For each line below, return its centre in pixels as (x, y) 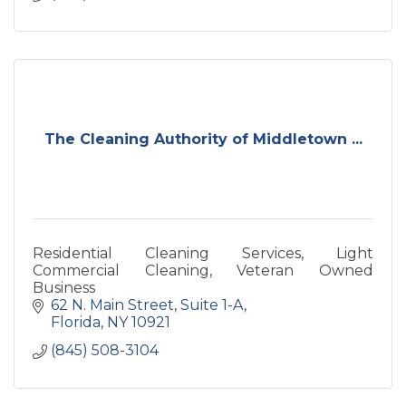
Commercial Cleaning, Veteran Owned (203, 271)
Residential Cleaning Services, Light (203, 253)
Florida (76, 322)
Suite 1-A (212, 305)
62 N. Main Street (112, 305)
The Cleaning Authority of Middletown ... (203, 139)
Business (64, 288)
